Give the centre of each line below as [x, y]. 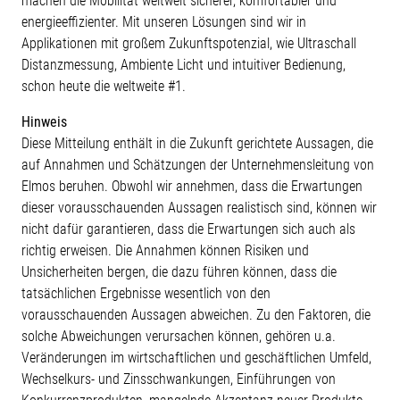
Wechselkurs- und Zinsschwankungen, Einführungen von [179, 379]
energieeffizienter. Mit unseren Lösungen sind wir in [164, 22]
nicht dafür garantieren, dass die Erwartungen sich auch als [188, 229]
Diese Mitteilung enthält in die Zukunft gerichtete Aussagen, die [197, 144]
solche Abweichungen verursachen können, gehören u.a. [179, 337]
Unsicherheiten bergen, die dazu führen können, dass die [179, 272]
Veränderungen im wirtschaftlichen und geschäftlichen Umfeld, [196, 358]
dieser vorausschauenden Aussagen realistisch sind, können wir [199, 208]
